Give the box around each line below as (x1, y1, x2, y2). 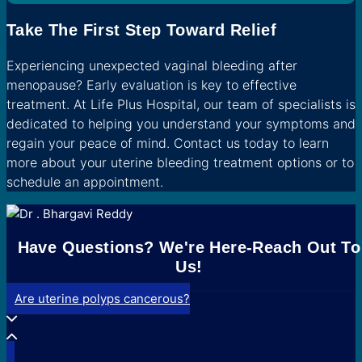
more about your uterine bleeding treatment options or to (6, 154, 354, 170)
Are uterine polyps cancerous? (15, 291, 190, 307)
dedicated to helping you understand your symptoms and (6, 116, 356, 132)
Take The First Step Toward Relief (6, 21, 277, 39)
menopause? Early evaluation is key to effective (6, 77, 297, 93)
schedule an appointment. (6, 174, 163, 190)
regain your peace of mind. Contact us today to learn (6, 135, 329, 151)
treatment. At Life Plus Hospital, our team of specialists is (6, 96, 356, 112)
